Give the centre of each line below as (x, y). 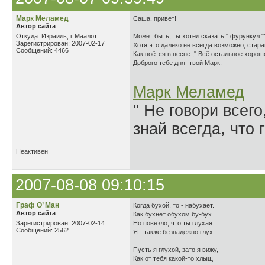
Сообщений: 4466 (42, 50)
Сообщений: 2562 (42, 230)
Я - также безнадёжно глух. (174, 232)
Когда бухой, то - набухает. (174, 205)
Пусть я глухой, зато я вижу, (176, 250)
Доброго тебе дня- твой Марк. (177, 63)
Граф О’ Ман (38, 205)
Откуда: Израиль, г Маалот (56, 36)
